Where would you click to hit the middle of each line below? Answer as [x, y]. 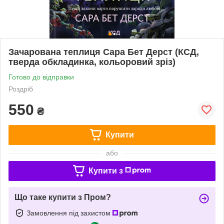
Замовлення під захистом [69, 213]
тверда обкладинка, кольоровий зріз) [92, 62]
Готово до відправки [41, 77]
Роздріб [21, 89]
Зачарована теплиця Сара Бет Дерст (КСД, [104, 52]
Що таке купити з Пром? [63, 197]
